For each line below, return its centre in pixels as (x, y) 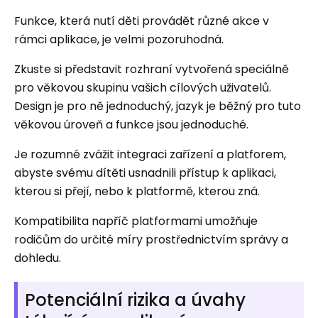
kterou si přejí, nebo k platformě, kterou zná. (137, 191)
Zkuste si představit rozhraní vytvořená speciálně (152, 69)
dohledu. (38, 258)
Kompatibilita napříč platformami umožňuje (136, 221)
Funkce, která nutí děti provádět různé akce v (142, 21)
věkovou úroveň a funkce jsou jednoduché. (131, 125)
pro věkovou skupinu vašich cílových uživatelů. (143, 88)
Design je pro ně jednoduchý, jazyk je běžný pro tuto (158, 106)
